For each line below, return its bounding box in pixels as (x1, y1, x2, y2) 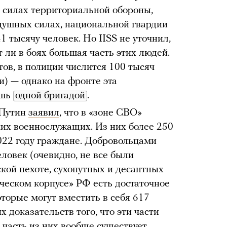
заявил (28, 108, 59, 119)
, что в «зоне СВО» (59, 108, 142, 119)
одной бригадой (15, 91, 85, 101)
